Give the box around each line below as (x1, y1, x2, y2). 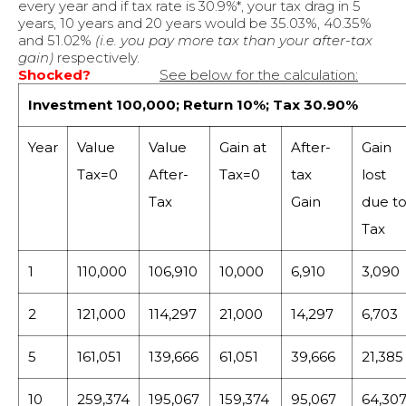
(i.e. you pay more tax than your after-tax (95, 32, 372, 50)
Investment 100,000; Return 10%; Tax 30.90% (28, 96, 358, 114)
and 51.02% (18, 32, 95, 50)
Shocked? (18, 66, 91, 84)
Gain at (219, 139, 266, 157)
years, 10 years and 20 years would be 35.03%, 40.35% (18, 14, 372, 33)
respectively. (53, 49, 140, 67)
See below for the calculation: (159, 66, 358, 84)
